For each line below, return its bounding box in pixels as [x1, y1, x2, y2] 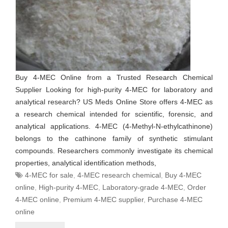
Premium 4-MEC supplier [63, 195, 144, 204]
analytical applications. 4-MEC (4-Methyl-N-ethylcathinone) [15, 122, 213, 130]
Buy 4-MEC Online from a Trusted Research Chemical [15, 73, 213, 81]
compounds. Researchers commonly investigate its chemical [15, 147, 213, 155]
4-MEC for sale [25, 171, 73, 179]
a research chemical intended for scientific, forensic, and [15, 110, 213, 118]
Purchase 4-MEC [148, 195, 203, 204]
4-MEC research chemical [77, 171, 161, 179]
